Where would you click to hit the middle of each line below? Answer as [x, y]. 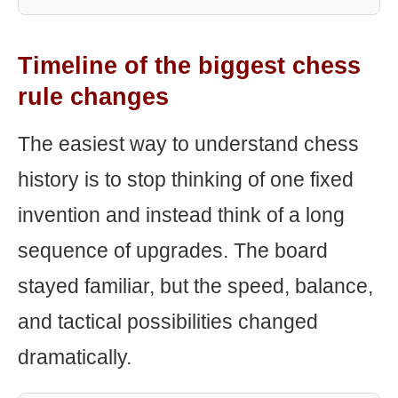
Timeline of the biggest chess [189, 66]
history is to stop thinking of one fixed [186, 179]
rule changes [93, 97]
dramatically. [75, 357]
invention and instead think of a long [181, 215]
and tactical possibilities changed [168, 322]
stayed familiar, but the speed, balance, [195, 286]
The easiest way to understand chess [188, 144]
